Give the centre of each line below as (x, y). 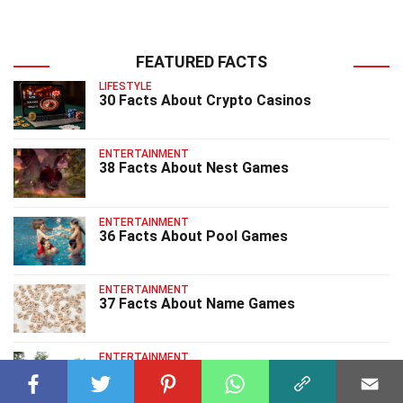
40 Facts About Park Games (194, 372)
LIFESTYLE (125, 86)
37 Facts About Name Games (197, 303)
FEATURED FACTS (201, 61)
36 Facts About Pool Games (193, 236)
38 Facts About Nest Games (194, 168)
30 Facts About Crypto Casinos (205, 100)
